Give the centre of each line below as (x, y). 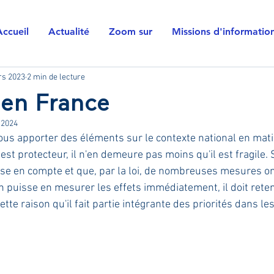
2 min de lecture (56, 77)
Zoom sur (131, 31)
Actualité (69, 31)
